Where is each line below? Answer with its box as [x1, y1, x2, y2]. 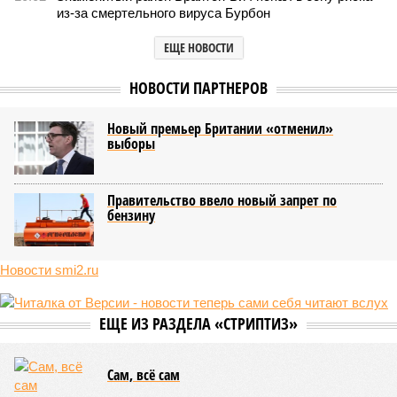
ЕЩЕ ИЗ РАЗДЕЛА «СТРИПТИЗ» [99, 313, 298, 334]
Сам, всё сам [107, 365, 180, 385]
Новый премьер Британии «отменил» [107, 119, 333, 138]
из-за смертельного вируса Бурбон [57, 5, 270, 20]
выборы [107, 134, 155, 153]
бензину [107, 206, 155, 225]
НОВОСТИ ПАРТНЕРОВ [129, 77, 268, 98]
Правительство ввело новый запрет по [107, 191, 337, 210]
